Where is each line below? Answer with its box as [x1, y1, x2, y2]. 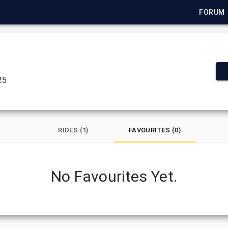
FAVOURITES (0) [128, 126, 181, 134]
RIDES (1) [58, 126, 89, 134]
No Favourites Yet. [51, 167, 177, 185]
